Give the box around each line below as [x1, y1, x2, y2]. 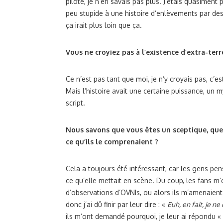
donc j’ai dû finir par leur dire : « [66, 200, 167, 209]
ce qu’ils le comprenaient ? [66, 137, 158, 146]
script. [66, 99, 85, 107]
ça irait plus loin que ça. [66, 21, 142, 29]
